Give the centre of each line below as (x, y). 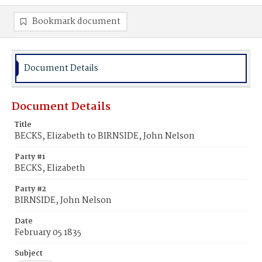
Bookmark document (76, 22)
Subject (29, 254)
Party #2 (30, 189)
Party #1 (30, 157)
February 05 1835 (48, 233)
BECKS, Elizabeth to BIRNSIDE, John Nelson (105, 136)
